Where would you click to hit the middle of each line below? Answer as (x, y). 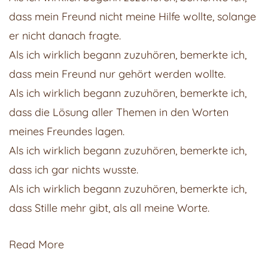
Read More (36, 245)
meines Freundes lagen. (67, 132)
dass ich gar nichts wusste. (74, 170)
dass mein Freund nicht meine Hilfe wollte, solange (133, 17)
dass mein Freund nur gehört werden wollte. (117, 74)
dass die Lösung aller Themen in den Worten (119, 112)
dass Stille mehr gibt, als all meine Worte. (109, 208)
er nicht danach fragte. (65, 36)
